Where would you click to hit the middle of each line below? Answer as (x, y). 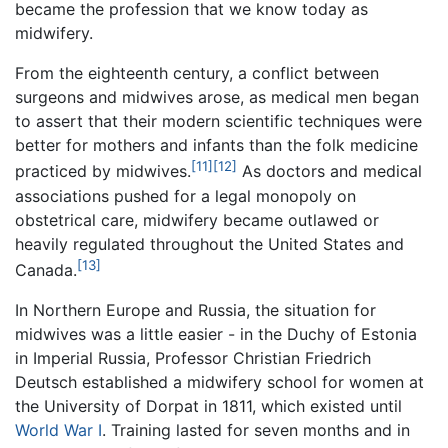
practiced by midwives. (103, 171)
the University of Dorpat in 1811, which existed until (208, 406)
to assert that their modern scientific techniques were (218, 121)
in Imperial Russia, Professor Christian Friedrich (193, 358)
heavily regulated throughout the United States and (209, 243)
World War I (58, 430)
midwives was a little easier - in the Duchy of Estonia (216, 334)
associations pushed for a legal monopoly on (185, 195)
